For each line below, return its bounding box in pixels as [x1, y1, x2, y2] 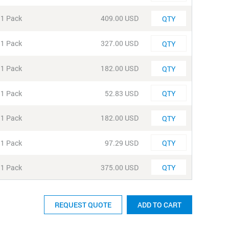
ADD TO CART [138, 200, 181, 210]
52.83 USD [105, 88, 139, 98]
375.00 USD [101, 163, 139, 172]
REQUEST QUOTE [55, 200, 111, 210]
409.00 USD [101, 13, 139, 23]
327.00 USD [101, 38, 139, 48]
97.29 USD [105, 138, 139, 148]
